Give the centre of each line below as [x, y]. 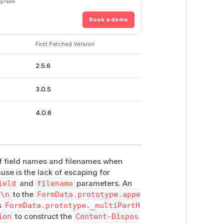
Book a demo [108, 20]
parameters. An [103, 183]
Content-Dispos [107, 216]
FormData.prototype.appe [88, 194]
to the [23, 194]
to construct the [43, 216]
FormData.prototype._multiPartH [73, 205]
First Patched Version [65, 44]
